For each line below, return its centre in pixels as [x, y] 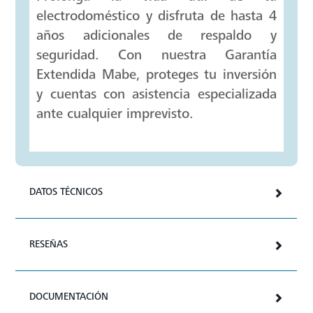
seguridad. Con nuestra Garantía [156, 258]
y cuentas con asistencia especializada [156, 297]
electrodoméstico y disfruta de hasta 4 [156, 219]
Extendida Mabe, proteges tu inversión [156, 277]
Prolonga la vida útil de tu [156, 199]
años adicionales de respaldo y [156, 238]
